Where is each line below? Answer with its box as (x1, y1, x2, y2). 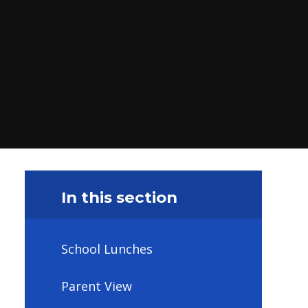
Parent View (60, 277, 132, 294)
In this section (60, 187, 177, 207)
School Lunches (60, 241, 153, 258)
